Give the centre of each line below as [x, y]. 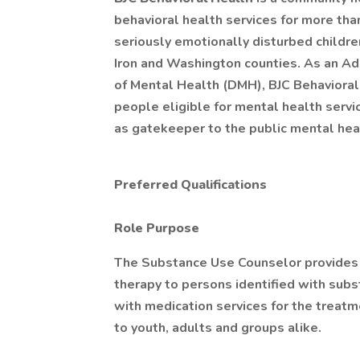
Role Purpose [157, 228]
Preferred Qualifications [190, 185]
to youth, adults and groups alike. [218, 328]
